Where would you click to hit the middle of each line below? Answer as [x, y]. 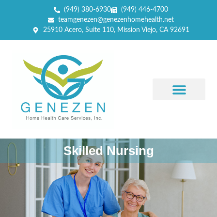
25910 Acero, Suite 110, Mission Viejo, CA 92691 [116, 30]
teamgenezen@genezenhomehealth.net [116, 20]
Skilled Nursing [108, 151]
